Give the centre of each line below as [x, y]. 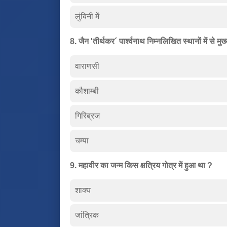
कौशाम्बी [87, 91]
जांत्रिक [87, 215]
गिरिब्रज [87, 116]
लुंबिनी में [87, 16]
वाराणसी [87, 66]
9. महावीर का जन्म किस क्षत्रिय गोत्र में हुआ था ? [141, 165]
